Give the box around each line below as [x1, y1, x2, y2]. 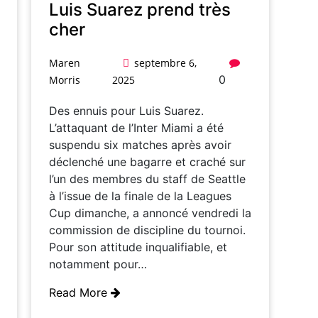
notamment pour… [49, 256, 147, 271]
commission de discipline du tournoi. [49, 222, 246, 237]
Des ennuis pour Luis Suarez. [49, 103, 204, 118]
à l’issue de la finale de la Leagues [49, 188, 231, 203]
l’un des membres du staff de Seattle [49, 171, 246, 186]
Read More [49, 285, 111, 300]
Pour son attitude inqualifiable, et [49, 239, 227, 254]
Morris [49, 72, 80, 87]
